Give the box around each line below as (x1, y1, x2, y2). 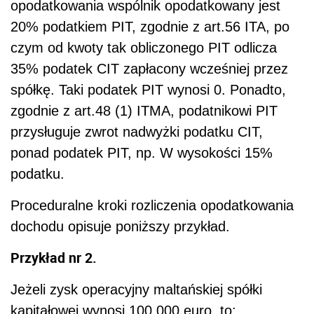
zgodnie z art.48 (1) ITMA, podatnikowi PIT (11, 102, 278, 118)
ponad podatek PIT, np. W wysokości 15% (11, 144, 273, 161)
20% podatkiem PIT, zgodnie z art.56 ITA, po (11, 18, 289, 34)
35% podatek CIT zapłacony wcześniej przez (11, 60, 288, 76)
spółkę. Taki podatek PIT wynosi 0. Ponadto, (11, 81, 286, 97)
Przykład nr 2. (11, 247, 97, 267)
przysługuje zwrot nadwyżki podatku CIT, (11, 123, 263, 139)
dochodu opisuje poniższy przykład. (11, 218, 230, 234)
